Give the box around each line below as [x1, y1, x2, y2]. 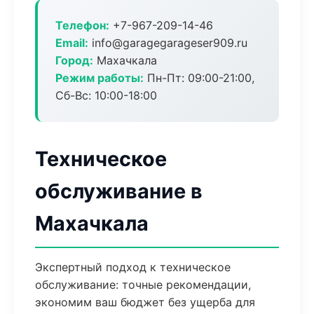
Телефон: [55, 18, 109, 32]
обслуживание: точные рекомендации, [35, 278, 251, 292]
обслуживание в [35, 179, 203, 203]
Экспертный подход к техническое [35, 260, 231, 274]
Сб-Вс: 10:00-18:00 [55, 88, 157, 102]
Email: [55, 36, 88, 50]
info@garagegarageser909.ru [88, 36, 247, 50]
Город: [55, 53, 93, 67]
